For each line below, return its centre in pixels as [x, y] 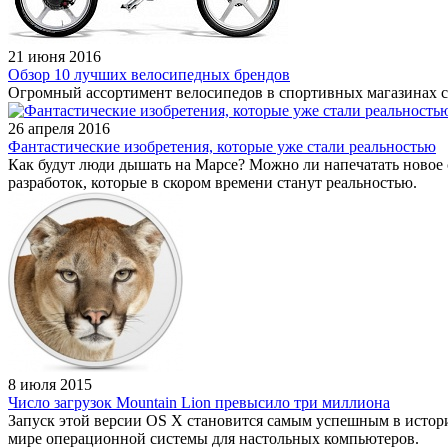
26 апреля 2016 [59, 128]
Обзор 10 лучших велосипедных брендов [149, 74]
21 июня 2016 [54, 56]
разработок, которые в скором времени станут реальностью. [212, 182]
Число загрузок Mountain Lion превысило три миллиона [199, 402]
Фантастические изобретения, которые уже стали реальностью [222, 146]
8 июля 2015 [50, 384]
